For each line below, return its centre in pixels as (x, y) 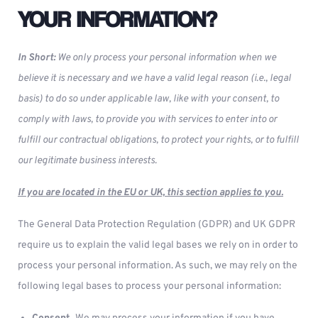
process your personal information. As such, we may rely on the (158, 266)
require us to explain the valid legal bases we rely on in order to (158, 245)
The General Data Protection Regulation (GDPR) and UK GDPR (157, 225)
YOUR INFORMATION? (117, 18)
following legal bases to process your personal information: (149, 286)
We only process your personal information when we (167, 58)
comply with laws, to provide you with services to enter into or (147, 120)
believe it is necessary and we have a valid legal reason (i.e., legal (154, 78)
